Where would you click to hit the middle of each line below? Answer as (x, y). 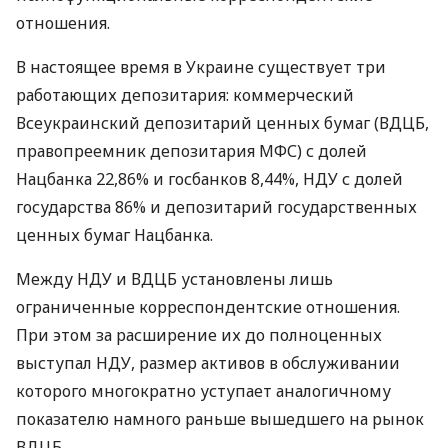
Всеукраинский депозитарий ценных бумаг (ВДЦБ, (222, 123)
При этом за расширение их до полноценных (199, 335)
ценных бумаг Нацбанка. (114, 235)
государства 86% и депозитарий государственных (216, 207)
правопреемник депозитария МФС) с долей (191, 151)
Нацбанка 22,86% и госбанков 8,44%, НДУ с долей (209, 179)
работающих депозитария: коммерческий (185, 95)
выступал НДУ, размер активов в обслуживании (208, 363)
